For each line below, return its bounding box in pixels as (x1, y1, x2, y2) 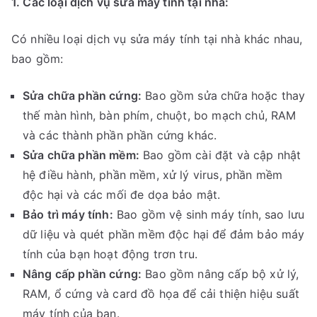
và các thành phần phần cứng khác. (23, 128, 217, 143)
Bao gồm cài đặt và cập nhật (139, 148, 301, 163)
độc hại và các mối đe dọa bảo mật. (23, 188, 221, 202)
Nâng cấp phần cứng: (23, 267, 142, 282)
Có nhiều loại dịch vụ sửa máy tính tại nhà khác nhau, (11, 32, 303, 47)
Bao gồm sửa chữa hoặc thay (142, 88, 306, 103)
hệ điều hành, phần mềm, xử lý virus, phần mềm (23, 168, 283, 183)
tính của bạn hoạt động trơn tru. (23, 247, 198, 262)
